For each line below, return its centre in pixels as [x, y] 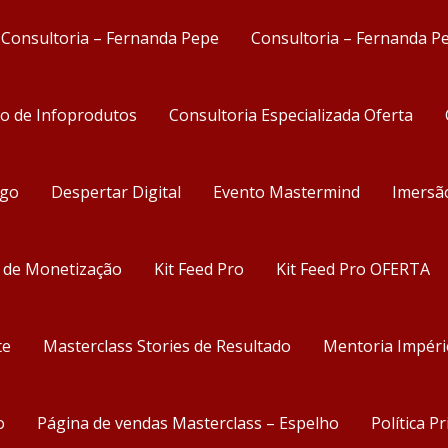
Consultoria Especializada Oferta [291, 115]
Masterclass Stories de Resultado [167, 346]
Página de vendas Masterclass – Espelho [188, 423]
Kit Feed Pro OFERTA [353, 269]
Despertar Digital [116, 192]
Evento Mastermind [286, 192]
